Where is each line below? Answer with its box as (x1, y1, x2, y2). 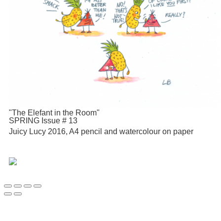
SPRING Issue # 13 (9, 116, 79, 125)
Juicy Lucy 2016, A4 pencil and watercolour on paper (9, 127, 193, 136)
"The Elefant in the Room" (9, 108, 100, 117)
